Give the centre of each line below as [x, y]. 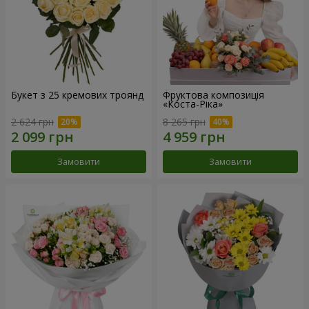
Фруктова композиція [213, 95]
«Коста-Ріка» [193, 104]
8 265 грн [184, 122]
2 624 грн [32, 122]
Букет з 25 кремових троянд [77, 95]
